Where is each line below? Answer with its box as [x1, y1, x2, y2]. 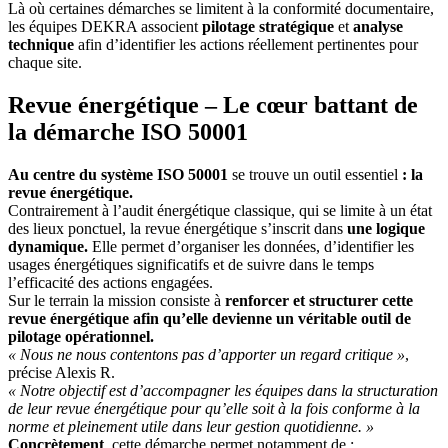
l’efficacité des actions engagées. [8, 273, 213, 291]
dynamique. [8, 237, 88, 255]
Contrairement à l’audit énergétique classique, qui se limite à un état [8, 201, 432, 219]
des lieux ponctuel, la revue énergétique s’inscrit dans [8, 219, 347, 237]
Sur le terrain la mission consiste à [8, 291, 225, 309]
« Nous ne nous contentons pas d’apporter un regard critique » [8, 345, 405, 363]
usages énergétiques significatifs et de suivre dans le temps [8, 255, 374, 273]
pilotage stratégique [202, 18, 334, 36]
